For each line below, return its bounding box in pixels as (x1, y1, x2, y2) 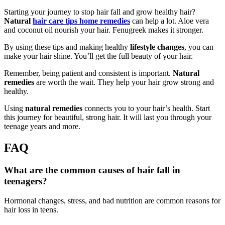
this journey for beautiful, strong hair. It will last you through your (4, 113, 211, 122)
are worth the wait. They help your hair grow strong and (34, 78, 214, 87)
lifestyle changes (130, 43, 184, 52)
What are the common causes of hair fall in (4, 165, 180, 176)
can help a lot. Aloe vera (130, 17, 209, 26)
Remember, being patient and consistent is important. (4, 69, 173, 78)
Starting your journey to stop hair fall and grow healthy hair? (4, 8, 195, 17)
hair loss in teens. (4, 205, 58, 214)
